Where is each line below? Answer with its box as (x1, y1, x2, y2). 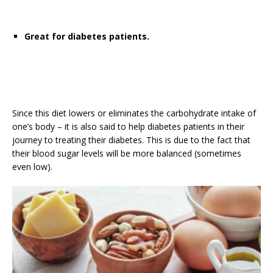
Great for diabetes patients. (24, 30, 152, 42)
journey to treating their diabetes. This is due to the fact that (12, 134, 250, 146)
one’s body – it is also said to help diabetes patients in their (12, 121, 244, 132)
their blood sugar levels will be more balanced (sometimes (12, 147, 241, 159)
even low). (12, 161, 52, 172)
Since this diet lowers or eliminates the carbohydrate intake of (12, 107, 256, 119)
